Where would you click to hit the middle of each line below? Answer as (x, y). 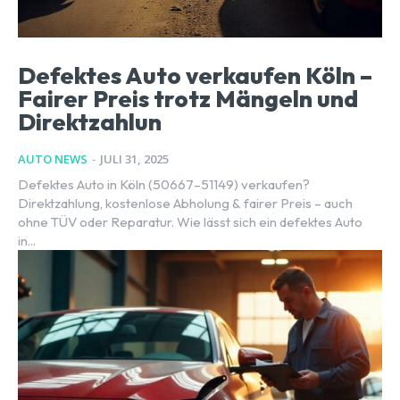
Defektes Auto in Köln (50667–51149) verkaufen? (164, 184)
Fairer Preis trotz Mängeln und (188, 98)
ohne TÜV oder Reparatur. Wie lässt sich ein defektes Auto (190, 221)
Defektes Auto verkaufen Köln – (195, 75)
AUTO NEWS (53, 158)
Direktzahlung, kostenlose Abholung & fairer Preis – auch (185, 203)
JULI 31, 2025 (134, 158)
